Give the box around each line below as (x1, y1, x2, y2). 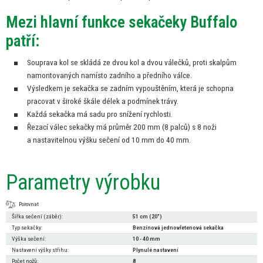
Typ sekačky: (12, 224, 42, 231)
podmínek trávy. (127, 96, 178, 106)
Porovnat (19, 200, 39, 207)
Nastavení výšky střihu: (12, 246, 69, 253)
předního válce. (143, 70, 192, 80)
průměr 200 (109, 122, 147, 132)
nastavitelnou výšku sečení (33, 135, 122, 145)
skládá (80, 58, 103, 68)
